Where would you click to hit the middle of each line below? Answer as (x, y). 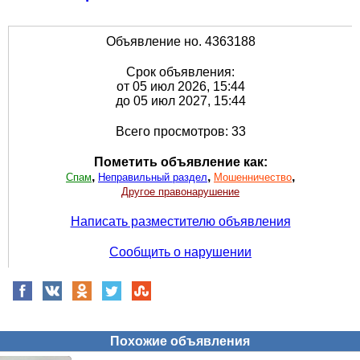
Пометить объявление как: (180, 162)
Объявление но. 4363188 (180, 42)
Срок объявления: (180, 72)
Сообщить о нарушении (180, 252)
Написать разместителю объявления (180, 222)
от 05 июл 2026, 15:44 (180, 87)
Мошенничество (253, 178)
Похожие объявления (180, 342)
